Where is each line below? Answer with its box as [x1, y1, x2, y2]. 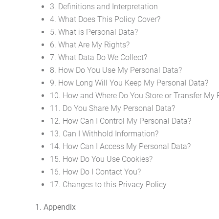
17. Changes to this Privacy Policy [50, 180, 167, 189]
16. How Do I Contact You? [50, 167, 141, 176]
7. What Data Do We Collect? [50, 53, 147, 62]
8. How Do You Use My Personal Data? [50, 66, 182, 75]
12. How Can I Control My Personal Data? [50, 116, 191, 126]
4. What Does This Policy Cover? [50, 15, 160, 24]
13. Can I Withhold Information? [50, 129, 158, 138]
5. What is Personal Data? [50, 27, 138, 37]
